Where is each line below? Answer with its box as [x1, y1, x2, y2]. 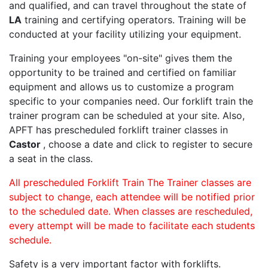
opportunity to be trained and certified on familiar [9, 66, 236, 79]
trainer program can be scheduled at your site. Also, [9, 109, 245, 122]
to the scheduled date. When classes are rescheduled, [9, 205, 252, 218]
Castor [9, 138, 43, 151]
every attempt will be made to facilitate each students [9, 220, 255, 232]
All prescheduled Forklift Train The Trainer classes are [9, 176, 251, 189]
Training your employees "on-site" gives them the [9, 52, 232, 65]
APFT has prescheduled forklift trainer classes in [9, 124, 228, 136]
